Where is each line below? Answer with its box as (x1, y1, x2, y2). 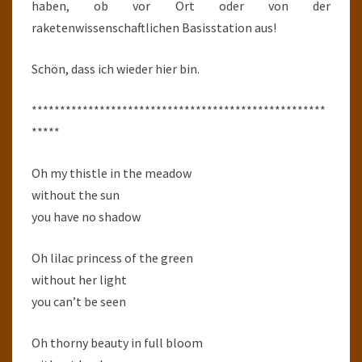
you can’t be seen (32, 293, 126, 309)
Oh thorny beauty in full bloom (32, 335, 203, 351)
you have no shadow (32, 208, 141, 225)
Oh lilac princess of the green (32, 250, 193, 266)
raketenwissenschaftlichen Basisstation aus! (32, 19, 276, 36)
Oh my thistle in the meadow (32, 165, 192, 181)
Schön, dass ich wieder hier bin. (32, 61, 200, 77)
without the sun (32, 187, 120, 203)
